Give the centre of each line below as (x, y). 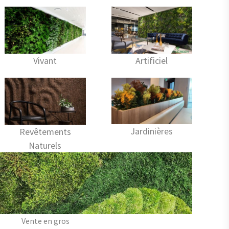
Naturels (45, 146)
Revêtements (45, 132)
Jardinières (152, 131)
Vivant (45, 61)
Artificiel (152, 61)
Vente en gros (45, 221)
